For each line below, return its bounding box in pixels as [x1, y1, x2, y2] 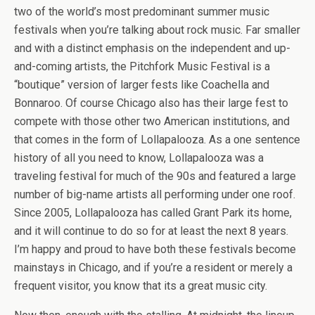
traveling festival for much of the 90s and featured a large [14, 169, 296, 183]
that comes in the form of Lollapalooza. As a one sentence [14, 133, 300, 146]
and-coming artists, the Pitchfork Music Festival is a [14, 60, 270, 73]
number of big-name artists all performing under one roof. [14, 188, 295, 201]
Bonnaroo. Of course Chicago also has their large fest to [14, 96, 288, 110]
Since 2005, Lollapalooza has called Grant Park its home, [14, 206, 292, 219]
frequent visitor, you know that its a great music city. [14, 279, 267, 292]
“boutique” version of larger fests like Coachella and [14, 78, 269, 91]
